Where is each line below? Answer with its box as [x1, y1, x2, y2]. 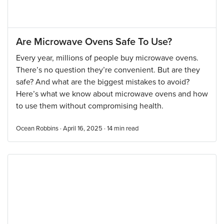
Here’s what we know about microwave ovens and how [16, 89, 208, 99]
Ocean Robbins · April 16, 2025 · [16, 124, 107, 132]
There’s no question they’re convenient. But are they [16, 65, 200, 75]
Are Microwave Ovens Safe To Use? [16, 36, 172, 48]
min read [114, 124, 138, 132]
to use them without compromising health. [16, 101, 163, 111]
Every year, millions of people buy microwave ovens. [16, 53, 198, 63]
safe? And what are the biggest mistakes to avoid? [16, 77, 189, 87]
